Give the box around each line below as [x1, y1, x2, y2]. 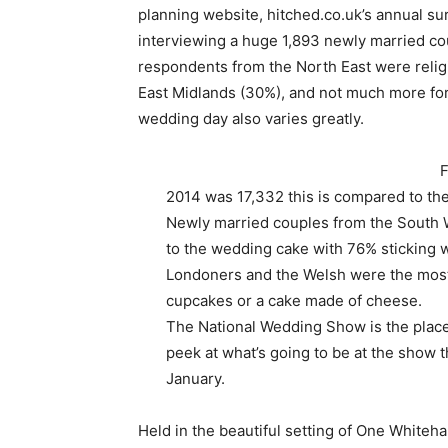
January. [165, 368, 225, 388]
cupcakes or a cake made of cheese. [165, 290, 422, 310]
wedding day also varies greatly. [138, 108, 364, 128]
